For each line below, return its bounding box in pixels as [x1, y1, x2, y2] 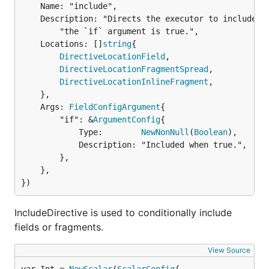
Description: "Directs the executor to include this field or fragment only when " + [21, 14, 40, 23]
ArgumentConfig [93, 115, 160, 124]
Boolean [194, 127, 228, 137]
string [103, 39, 131, 49]
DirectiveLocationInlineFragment [59, 77, 208, 86]
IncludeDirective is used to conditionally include [14, 207, 232, 219]
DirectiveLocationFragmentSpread [59, 64, 208, 74]
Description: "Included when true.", [21, 140, 79, 150]
